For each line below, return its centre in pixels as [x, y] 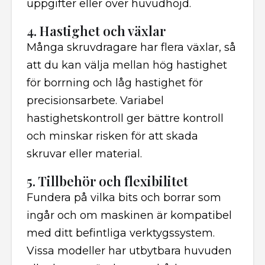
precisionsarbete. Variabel [95, 101]
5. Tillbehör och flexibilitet [107, 181]
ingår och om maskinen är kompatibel [129, 215]
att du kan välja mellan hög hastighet [127, 65]
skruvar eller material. [84, 154]
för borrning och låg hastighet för [115, 83]
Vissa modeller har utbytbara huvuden [129, 251]
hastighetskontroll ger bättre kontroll [125, 118]
